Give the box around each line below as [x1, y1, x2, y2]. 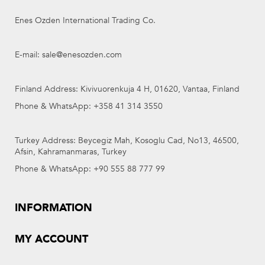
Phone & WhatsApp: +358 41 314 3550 [15, 101, 163, 112]
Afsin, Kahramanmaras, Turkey [15, 146, 127, 157]
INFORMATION [15, 201, 92, 215]
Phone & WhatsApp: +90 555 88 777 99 [15, 163, 165, 174]
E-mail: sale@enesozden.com [15, 49, 122, 60]
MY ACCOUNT [15, 232, 88, 247]
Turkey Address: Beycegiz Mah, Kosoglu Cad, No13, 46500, [15, 135, 239, 146]
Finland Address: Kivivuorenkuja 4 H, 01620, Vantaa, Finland [15, 83, 240, 95]
